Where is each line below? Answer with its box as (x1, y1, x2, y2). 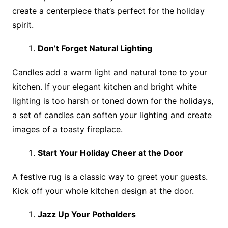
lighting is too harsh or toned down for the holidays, (12, 96, 213, 106)
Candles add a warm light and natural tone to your (12, 67, 207, 77)
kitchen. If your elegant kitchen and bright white (12, 81, 197, 92)
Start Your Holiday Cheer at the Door (37, 148, 183, 158)
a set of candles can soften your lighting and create (12, 110, 212, 120)
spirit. (12, 20, 34, 30)
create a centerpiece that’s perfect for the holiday (12, 6, 205, 16)
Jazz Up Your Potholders (37, 209, 136, 219)
